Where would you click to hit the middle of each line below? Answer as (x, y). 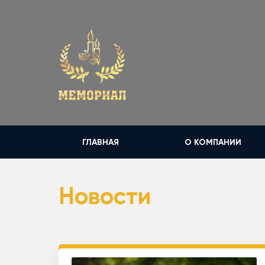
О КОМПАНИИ (213, 142)
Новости (105, 196)
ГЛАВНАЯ (101, 142)
